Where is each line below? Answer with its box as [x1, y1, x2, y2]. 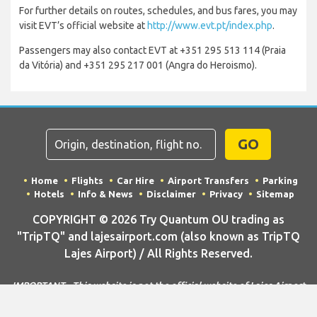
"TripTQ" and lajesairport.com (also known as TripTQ [17, 229, 300, 243]
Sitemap [256, 188, 294, 199]
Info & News [78, 188, 133, 199]
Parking [262, 175, 298, 185]
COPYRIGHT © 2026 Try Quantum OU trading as [33, 212, 284, 226]
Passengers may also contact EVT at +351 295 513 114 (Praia [19, 44, 286, 56]
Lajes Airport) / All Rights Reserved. [64, 246, 253, 260]
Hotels [34, 188, 64, 199]
